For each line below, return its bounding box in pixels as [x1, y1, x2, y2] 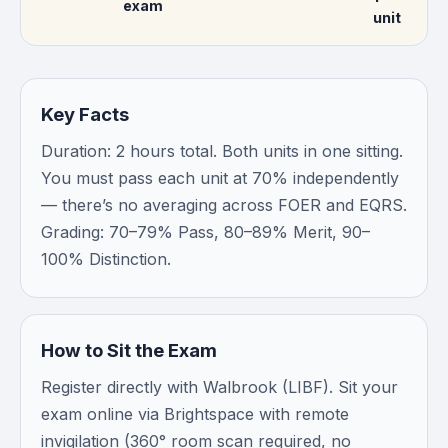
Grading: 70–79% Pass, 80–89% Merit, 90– [41, 222, 370, 242]
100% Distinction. [41, 249, 171, 269]
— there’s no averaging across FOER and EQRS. [41, 195, 407, 215]
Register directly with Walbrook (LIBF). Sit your [41, 377, 398, 397]
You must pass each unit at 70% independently [41, 168, 399, 188]
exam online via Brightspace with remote [41, 404, 349, 424]
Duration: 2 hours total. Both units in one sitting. [41, 141, 403, 161]
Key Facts [41, 103, 129, 125]
